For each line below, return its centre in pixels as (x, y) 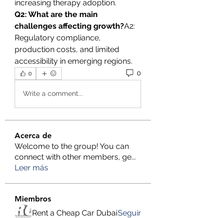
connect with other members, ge (73, 157)
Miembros (33, 199)
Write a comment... (53, 94)
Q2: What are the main (56, 14)
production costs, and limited (67, 49)
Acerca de (33, 135)
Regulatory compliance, (58, 37)
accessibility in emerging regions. (73, 61)
